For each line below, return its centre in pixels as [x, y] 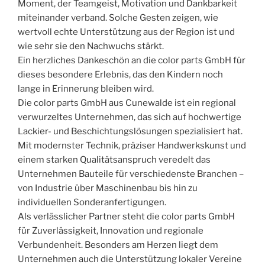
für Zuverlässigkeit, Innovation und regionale [111, 230]
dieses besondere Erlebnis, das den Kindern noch [120, 74]
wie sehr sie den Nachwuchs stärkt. [91, 46]
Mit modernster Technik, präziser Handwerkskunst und [132, 145]
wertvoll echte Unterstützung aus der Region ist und [126, 32]
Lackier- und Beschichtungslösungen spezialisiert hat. [130, 131]
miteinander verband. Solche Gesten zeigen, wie [118, 17]
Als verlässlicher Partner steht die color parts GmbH [126, 216]
